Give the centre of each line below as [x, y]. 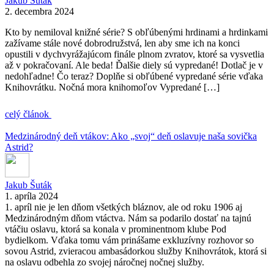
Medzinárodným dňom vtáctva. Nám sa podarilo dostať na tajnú [128, 218]
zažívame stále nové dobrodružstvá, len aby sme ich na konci [122, 43]
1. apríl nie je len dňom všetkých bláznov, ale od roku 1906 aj [124, 207]
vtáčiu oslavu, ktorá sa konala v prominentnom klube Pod [116, 229]
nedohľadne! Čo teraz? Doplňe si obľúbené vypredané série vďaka [134, 76]
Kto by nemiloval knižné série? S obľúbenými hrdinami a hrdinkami [136, 32]
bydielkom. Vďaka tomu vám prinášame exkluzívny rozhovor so [129, 240]
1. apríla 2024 [31, 196]
